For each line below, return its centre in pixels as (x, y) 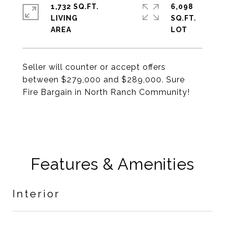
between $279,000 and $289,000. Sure (104, 80)
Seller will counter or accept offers (94, 67)
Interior (36, 194)
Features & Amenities (113, 164)
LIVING (64, 18)
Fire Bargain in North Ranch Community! (106, 92)
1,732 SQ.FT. (75, 7)
